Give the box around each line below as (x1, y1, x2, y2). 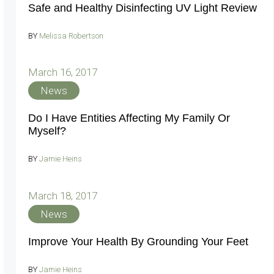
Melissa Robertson (39, 31, 103, 40)
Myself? (28, 125, 66, 137)
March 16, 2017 (28, 66, 97, 78)
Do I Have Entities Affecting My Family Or (28, 112, 230, 124)
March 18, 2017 (28, 189, 97, 202)
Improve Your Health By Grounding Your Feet (28, 235, 248, 248)
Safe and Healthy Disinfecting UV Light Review (28, 1, 257, 14)
